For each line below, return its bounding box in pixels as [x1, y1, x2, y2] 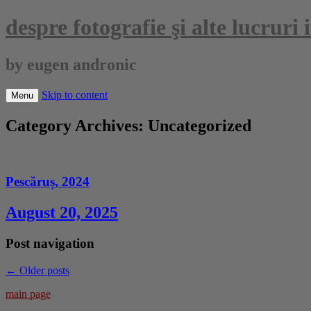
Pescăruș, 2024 [6, 174, 90, 190]
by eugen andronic [6, 55, 137, 74]
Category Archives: [6, 116, 148, 135]
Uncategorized [148, 116, 251, 135]
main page [6, 287, 51, 300]
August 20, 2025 [6, 203, 118, 222]
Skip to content [42, 88, 108, 101]
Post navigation [6, 236, 94, 251]
